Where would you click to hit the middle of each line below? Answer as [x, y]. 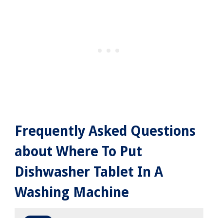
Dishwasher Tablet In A [89, 172]
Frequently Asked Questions [105, 131]
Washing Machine [72, 193]
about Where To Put [78, 152]
